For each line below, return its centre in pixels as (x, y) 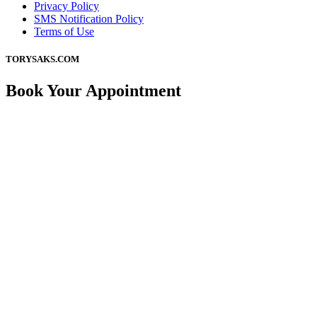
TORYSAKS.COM (42, 59)
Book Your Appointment (93, 90)
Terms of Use (64, 32)
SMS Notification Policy (89, 19)
